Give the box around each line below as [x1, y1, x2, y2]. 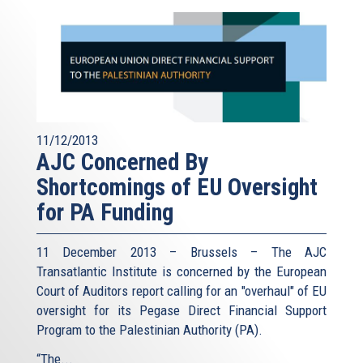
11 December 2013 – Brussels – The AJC [36, 244, 327, 261]
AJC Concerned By [36, 148, 208, 177]
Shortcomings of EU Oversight [36, 173, 318, 202]
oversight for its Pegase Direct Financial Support [36, 302, 327, 319]
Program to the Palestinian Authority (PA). [36, 322, 263, 339]
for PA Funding [36, 199, 173, 227]
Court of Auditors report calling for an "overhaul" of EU [36, 283, 327, 300]
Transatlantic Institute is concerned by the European [36, 263, 327, 280]
